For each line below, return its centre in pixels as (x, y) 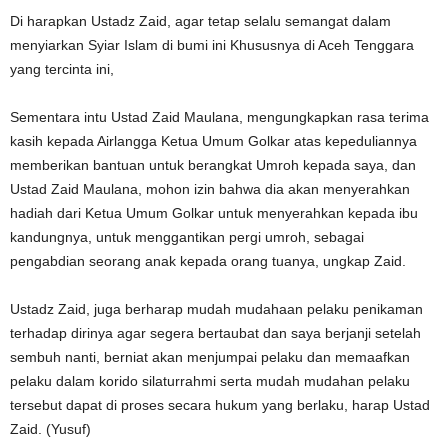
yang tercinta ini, (62, 69)
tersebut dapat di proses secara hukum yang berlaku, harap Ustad (220, 405)
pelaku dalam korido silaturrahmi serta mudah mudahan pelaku (210, 381)
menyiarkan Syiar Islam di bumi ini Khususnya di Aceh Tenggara (212, 45)
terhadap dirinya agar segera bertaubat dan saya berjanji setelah (215, 333)
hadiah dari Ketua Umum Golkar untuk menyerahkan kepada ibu (214, 213)
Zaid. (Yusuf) (50, 429)
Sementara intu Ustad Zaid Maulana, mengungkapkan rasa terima (219, 117)
